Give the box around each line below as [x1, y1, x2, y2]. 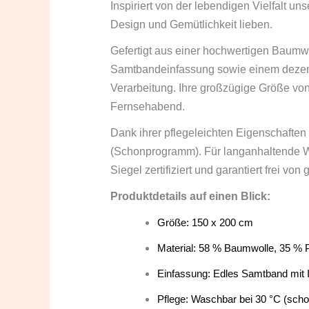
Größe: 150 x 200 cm [157, 217, 253, 229]
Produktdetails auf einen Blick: [110, 190, 270, 203]
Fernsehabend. [110, 101, 185, 113]
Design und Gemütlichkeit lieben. [110, 19, 272, 31]
